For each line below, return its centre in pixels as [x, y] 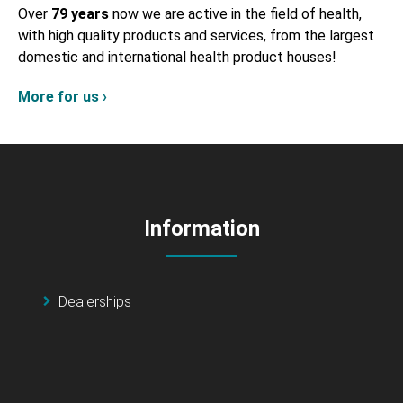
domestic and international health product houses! [177, 58]
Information [201, 229]
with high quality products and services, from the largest [196, 36]
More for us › [63, 97]
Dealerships [94, 302]
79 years [82, 14]
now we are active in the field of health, [237, 14]
